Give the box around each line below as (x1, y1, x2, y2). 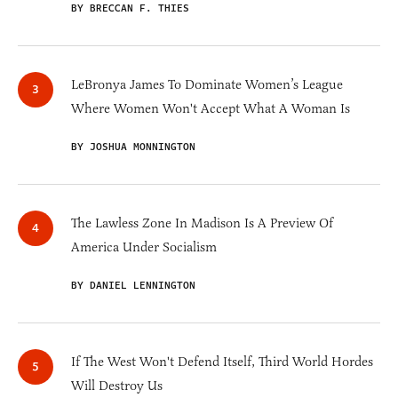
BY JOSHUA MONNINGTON (71, 139, 195, 155)
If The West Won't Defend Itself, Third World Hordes (71, 354, 373, 370)
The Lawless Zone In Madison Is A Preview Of (71, 215, 333, 232)
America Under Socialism (71, 239, 217, 256)
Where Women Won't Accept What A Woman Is (71, 100, 350, 117)
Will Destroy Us (71, 378, 163, 394)
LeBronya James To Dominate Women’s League (71, 76, 343, 93)
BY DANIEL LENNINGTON (71, 278, 195, 294)
